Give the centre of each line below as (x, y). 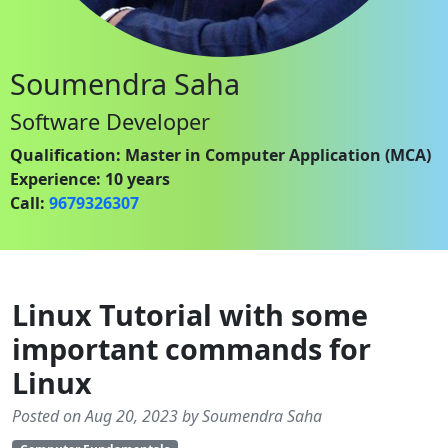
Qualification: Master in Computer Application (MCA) (220, 155)
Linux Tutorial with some (190, 314)
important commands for (191, 348)
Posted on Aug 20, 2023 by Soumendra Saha (167, 416)
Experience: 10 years (90, 179)
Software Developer (110, 121)
